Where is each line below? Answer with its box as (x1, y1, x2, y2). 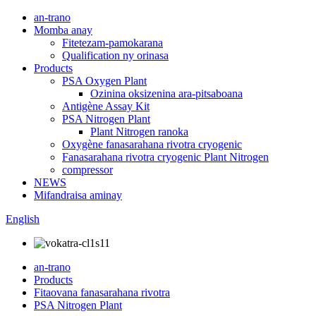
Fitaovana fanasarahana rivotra (34, 286, 170, 298)
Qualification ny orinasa (62, 49, 169, 61)
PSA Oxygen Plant (62, 75, 147, 87)
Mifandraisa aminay (34, 189, 122, 201)
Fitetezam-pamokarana (62, 37, 163, 49)
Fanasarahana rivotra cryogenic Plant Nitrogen (62, 151, 269, 163)
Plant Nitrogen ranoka (90, 126, 188, 138)
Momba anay (34, 24, 92, 36)
